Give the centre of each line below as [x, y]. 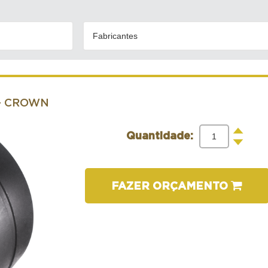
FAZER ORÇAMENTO [171, 186]
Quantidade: [159, 136]
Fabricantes [115, 36]
